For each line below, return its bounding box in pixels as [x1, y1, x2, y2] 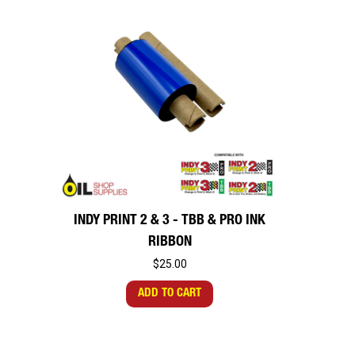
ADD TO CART [138, 288, 201, 300]
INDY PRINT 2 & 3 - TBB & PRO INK [74, 214, 265, 228]
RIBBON [147, 235, 192, 250]
